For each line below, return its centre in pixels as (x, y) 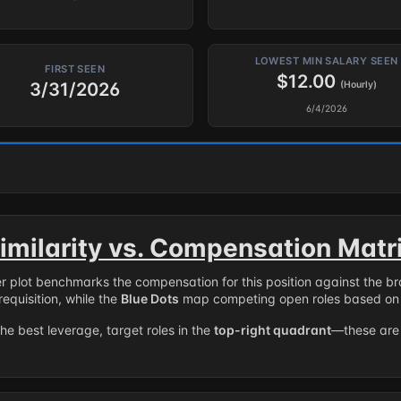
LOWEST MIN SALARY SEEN (326, 61)
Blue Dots (150, 299)
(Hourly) (358, 85)
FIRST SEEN (75, 69)
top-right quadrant (273, 330)
